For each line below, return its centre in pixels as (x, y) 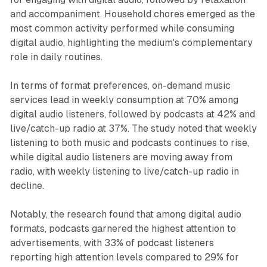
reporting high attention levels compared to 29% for (124, 257)
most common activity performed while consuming (122, 29)
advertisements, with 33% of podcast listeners (112, 243)
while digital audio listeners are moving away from (121, 157)
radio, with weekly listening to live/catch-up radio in (124, 172)
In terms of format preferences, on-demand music (120, 86)
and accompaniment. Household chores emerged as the (132, 14)
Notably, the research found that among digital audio (125, 215)
